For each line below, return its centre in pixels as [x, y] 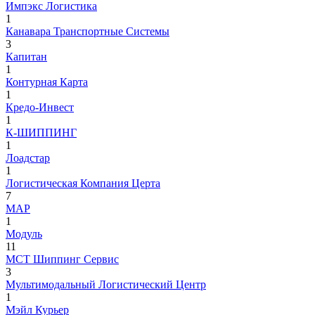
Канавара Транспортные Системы [88, 31]
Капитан [26, 56]
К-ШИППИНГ [41, 132]
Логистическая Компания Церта [83, 183]
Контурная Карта [47, 82]
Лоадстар [28, 157]
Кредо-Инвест [40, 107]
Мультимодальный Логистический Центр [106, 284]
